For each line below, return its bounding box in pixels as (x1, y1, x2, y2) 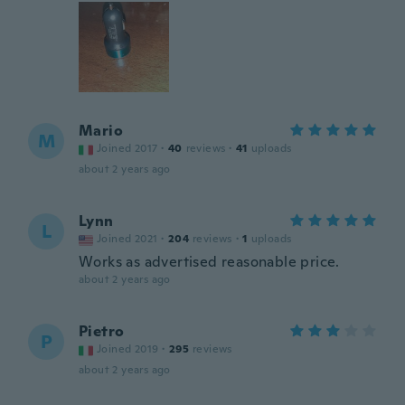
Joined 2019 (97, 342, 159, 356)
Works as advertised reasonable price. (79, 252, 340, 271)
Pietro (79, 322, 125, 341)
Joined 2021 (97, 231, 158, 246)
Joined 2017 (97, 141, 158, 155)
